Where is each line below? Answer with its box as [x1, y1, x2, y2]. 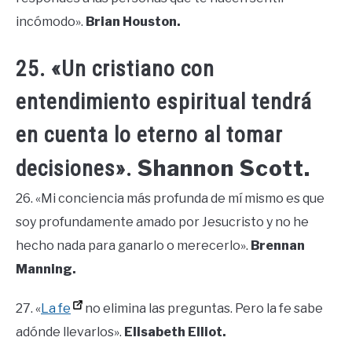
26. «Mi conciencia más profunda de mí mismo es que [16, 190, 324, 206]
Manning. [16, 261, 76, 277]
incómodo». [16, 14, 86, 30]
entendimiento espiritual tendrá [16, 88, 312, 115]
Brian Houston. [86, 14, 181, 30]
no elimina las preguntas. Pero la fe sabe [82, 300, 323, 316]
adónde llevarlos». [16, 324, 124, 339]
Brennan [251, 237, 305, 253]
